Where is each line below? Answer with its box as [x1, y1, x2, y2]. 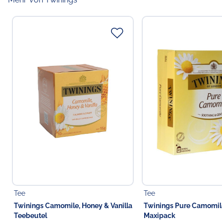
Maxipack [144, 212, 176, 220]
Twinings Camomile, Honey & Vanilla [14, 202, 132, 210]
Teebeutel [14, 212, 47, 220]
